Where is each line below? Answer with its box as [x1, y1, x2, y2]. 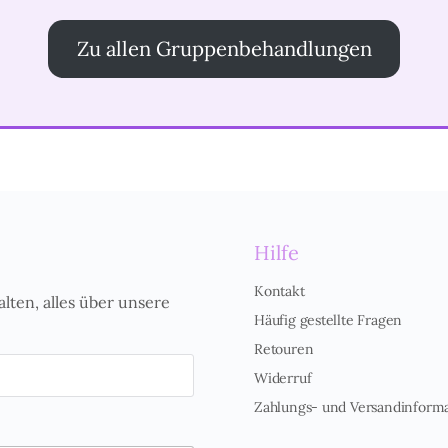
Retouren [254, 340, 314, 358]
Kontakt [254, 282, 305, 300]
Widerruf [254, 369, 312, 387]
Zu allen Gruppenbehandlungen [76, 35, 372, 62]
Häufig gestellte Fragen [254, 311, 403, 329]
